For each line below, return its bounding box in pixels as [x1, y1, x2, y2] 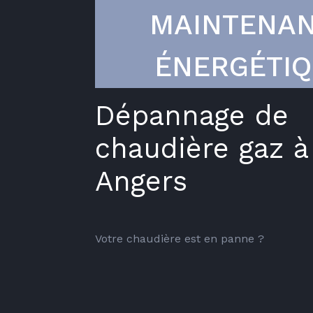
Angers [95, 165, 187, 198]
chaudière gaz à [95, 132, 308, 165]
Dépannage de [95, 99, 289, 132]
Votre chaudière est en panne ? [95, 232, 264, 245]
